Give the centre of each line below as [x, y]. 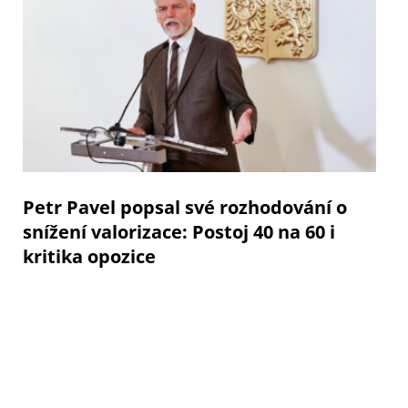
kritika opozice [89, 257]
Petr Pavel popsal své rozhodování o [185, 208]
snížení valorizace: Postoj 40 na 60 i [179, 232]
